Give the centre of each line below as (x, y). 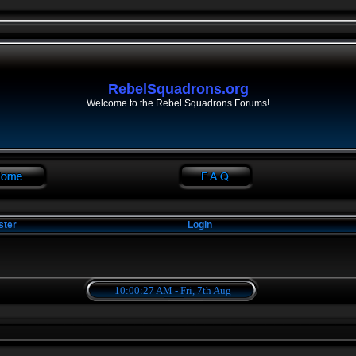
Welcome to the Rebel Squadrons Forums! (178, 103)
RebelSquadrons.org (178, 89)
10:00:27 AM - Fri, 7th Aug (172, 290)
